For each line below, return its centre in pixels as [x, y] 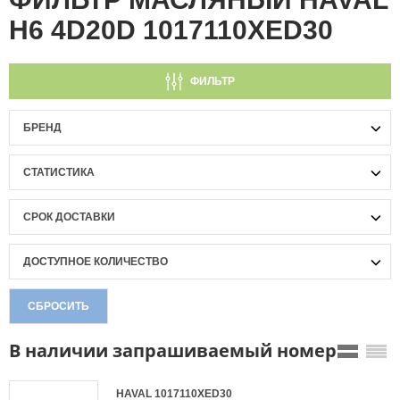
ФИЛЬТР [212, 81]
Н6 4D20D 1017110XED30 [171, 30]
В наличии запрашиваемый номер [173, 350]
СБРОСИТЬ [58, 306]
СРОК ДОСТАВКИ [69, 217]
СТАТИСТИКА [59, 172]
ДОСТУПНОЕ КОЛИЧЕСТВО [96, 262]
